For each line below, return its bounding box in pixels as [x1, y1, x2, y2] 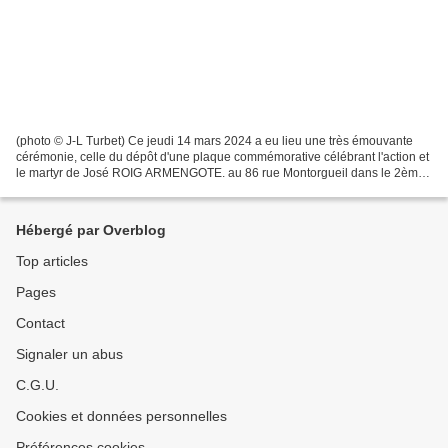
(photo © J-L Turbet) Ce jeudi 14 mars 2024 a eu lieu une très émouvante [16, 134, 413, 149]
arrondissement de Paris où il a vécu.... [16, 182, 226, 197]
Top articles [16, 253, 88, 270]
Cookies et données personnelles [16, 408, 227, 425]
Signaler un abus [16, 346, 123, 363]
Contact [16, 315, 65, 332]
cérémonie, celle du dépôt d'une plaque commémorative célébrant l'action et [16, 150, 429, 165]
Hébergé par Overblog [16, 222, 166, 239]
